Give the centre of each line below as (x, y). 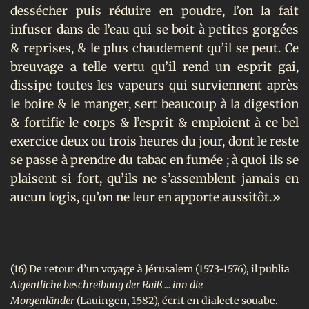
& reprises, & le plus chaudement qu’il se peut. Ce (154, 48)
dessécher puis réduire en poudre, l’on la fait (154, 11)
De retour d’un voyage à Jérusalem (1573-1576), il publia (158, 269)
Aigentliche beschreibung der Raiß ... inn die (107, 285)
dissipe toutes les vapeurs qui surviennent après (154, 85)
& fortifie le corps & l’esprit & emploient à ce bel (154, 122)
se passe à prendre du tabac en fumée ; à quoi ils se (154, 160)
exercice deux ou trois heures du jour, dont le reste (154, 141)
